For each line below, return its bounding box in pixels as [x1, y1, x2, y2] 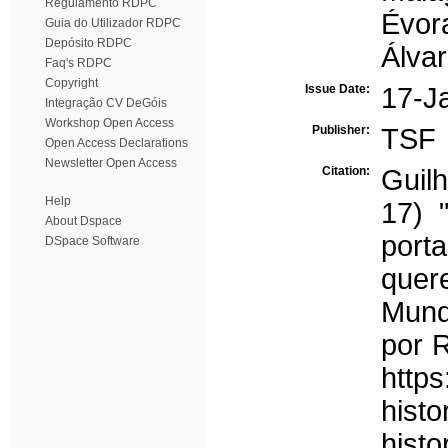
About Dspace [45, 214, 122, 228]
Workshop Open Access [45, 116, 174, 130]
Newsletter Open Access [45, 156, 177, 170]
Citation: [322, 164, 373, 178]
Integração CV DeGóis [45, 96, 167, 110]
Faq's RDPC [45, 56, 112, 70]
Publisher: [312, 123, 373, 137]
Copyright [45, 76, 98, 90]
